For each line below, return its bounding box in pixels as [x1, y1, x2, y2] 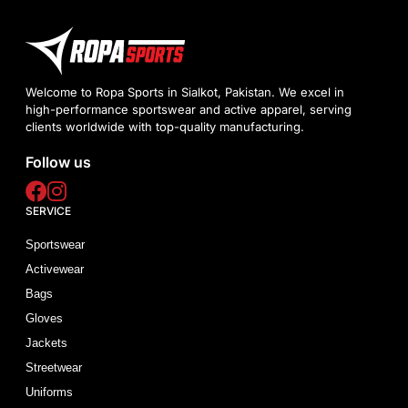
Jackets [25, 335, 68, 350]
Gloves [25, 311, 64, 325]
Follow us [25, 152, 92, 171]
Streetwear [25, 360, 83, 374]
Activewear [25, 261, 85, 276]
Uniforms [25, 384, 74, 399]
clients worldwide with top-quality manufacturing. [25, 118, 305, 134]
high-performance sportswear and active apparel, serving [25, 101, 352, 117]
